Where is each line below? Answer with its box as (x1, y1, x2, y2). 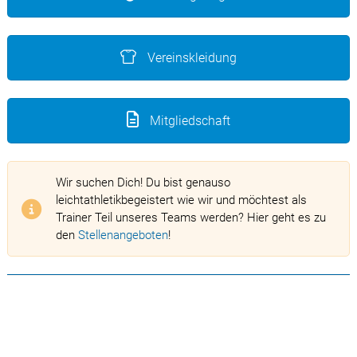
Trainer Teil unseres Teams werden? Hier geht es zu (55, 210, 326, 225)
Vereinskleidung (144, 50, 237, 65)
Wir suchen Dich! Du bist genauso (55, 175, 230, 190)
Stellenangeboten (77, 228, 168, 242)
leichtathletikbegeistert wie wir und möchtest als (55, 193, 307, 207)
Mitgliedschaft (147, 113, 230, 128)
